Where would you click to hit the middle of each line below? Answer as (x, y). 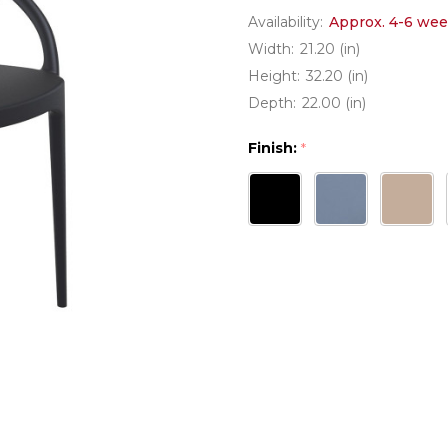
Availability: (285, 22)
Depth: (272, 103)
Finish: (274, 148)
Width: (271, 49)
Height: (274, 76)
